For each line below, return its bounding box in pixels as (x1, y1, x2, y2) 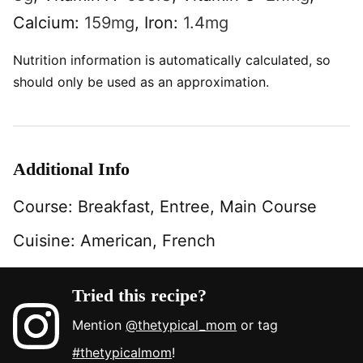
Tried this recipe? (72, 284, 207, 305)
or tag (237, 316, 279, 333)
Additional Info (13, 158, 130, 179)
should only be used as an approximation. (13, 73, 269, 90)
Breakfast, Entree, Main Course (78, 196, 317, 216)
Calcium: (13, 12, 84, 32)
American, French (80, 230, 216, 250)
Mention (72, 316, 126, 333)
